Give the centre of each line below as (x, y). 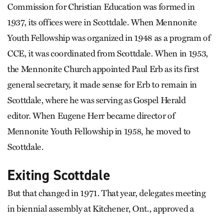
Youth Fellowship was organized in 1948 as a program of (109, 38)
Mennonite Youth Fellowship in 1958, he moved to (99, 131)
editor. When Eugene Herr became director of (91, 116)
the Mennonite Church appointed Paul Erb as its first (103, 69)
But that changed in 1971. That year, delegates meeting (107, 193)
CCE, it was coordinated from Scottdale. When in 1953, (108, 53)
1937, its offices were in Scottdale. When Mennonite (102, 22)
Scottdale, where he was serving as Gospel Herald (97, 100)
